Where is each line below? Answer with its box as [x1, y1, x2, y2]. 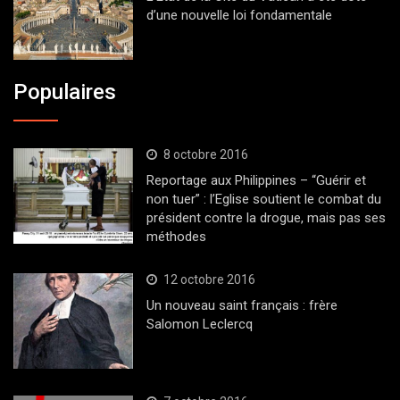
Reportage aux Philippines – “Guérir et [146, 172, 366, 189]
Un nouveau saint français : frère [146, 297, 337, 314]
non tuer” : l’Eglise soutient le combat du [146, 191, 381, 208]
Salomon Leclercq [146, 316, 253, 333]
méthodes [146, 229, 206, 246]
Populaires [13, 79, 116, 105]
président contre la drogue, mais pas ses [146, 210, 386, 227]
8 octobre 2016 [162, 147, 248, 162]
